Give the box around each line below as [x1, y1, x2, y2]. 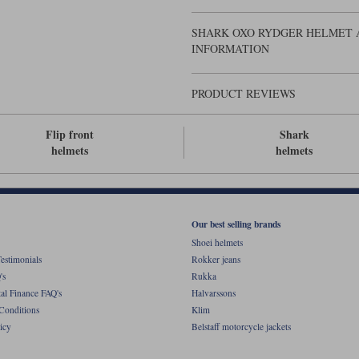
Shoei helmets [192, 236, 243, 249]
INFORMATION [192, 41, 269, 57]
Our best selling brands [192, 216, 280, 231]
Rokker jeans [192, 253, 240, 266]
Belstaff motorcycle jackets [192, 321, 291, 333]
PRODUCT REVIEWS [192, 86, 296, 102]
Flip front [45, 126, 94, 143]
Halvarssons [192, 287, 236, 300]
